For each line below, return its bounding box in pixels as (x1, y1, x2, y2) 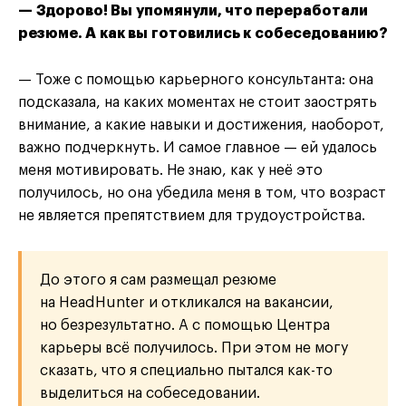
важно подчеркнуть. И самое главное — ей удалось (18, 140, 377, 156)
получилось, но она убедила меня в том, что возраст (18, 186, 386, 201)
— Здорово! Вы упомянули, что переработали (18, 4, 368, 19)
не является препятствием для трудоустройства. (18, 208, 365, 224)
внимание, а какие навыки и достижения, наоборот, (18, 118, 384, 133)
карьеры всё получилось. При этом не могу (40, 341, 348, 356)
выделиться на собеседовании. (40, 386, 260, 401)
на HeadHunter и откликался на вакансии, (40, 295, 333, 311)
